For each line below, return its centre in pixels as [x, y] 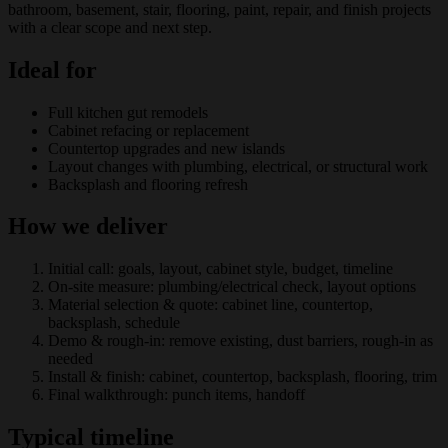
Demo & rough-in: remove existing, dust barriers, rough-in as [240, 341]
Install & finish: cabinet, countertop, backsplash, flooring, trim [242, 377]
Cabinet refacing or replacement [148, 130]
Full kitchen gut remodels [128, 112]
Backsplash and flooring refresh [148, 184]
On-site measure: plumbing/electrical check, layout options [232, 287]
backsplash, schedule [114, 323]
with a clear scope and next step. [110, 27]
